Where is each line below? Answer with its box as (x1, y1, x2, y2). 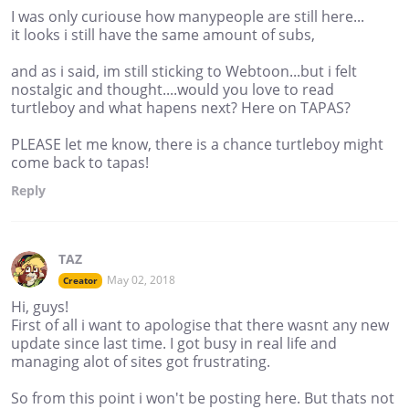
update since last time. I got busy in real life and (11, 332, 337, 353)
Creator (63, 273, 98, 287)
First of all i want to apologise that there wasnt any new (11, 314, 389, 335)
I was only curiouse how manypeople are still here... (11, 5, 364, 26)
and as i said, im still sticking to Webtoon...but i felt (11, 60, 357, 81)
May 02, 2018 (107, 271, 175, 288)
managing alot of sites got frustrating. (11, 351, 270, 372)
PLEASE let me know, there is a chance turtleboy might (11, 133, 383, 154)
